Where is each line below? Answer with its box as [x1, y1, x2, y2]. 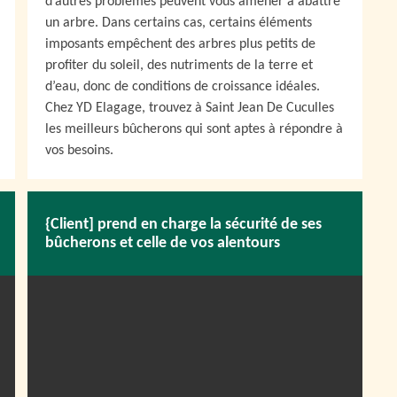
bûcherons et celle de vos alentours [45, 234, 280, 252]
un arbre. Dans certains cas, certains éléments [45, 16, 312, 30]
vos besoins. [45, 144, 113, 158]
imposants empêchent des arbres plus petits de [45, 37, 315, 51]
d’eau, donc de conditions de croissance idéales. [45, 80, 320, 94]
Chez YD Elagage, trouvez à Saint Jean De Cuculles [45, 101, 334, 115]
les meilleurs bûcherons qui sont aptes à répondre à [45, 122, 343, 136]
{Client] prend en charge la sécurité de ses [45, 215, 322, 233]
